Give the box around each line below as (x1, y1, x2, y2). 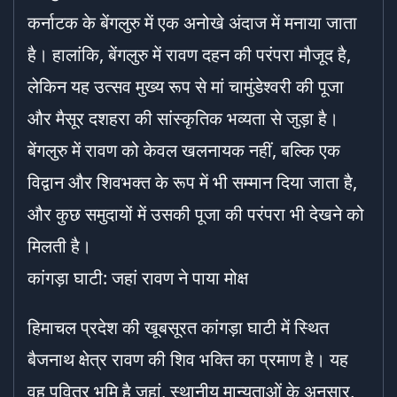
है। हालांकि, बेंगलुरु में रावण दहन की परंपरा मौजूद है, (27, 43, 351, 66)
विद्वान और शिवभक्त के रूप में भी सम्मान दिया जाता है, (27, 170, 357, 194)
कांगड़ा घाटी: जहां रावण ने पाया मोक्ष (27, 266, 248, 290)
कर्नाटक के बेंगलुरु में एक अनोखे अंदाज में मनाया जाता (27, 11, 357, 35)
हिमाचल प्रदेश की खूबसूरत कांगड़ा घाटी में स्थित (27, 315, 329, 339)
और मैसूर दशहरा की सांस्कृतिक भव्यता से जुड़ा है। (27, 106, 339, 130)
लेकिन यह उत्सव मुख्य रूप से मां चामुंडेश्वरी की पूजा (27, 74, 344, 98)
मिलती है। (27, 234, 91, 258)
